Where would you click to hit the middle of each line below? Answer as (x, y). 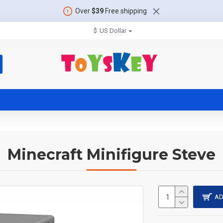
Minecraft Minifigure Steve (111, 155)
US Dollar (113, 31)
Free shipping (125, 11)
